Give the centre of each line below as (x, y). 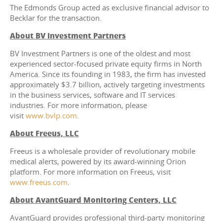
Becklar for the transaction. (56, 18)
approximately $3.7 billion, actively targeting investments (107, 85)
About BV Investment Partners (68, 36)
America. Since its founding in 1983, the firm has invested (108, 74)
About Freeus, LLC (44, 133)
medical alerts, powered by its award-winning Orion (98, 162)
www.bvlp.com (51, 116)
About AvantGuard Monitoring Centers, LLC (93, 200)
